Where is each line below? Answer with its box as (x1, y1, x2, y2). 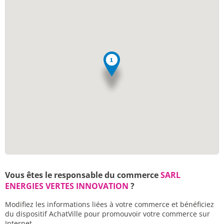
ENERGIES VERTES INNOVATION (5, 180, 128, 191)
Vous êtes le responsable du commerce (5, 169, 160, 180)
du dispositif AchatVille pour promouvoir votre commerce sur (5, 209, 210, 218)
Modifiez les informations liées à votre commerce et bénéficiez (5, 199, 214, 209)
